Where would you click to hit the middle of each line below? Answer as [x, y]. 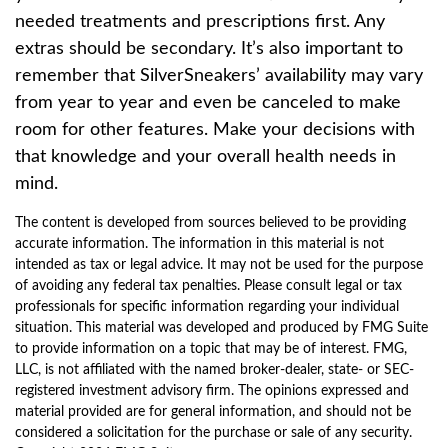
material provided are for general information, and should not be [213, 412]
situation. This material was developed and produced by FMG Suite [221, 328]
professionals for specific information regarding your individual [207, 307]
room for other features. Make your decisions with [215, 130]
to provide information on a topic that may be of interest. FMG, [211, 349]
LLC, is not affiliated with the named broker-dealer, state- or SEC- [214, 370]
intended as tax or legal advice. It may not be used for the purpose [219, 265]
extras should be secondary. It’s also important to [209, 49]
